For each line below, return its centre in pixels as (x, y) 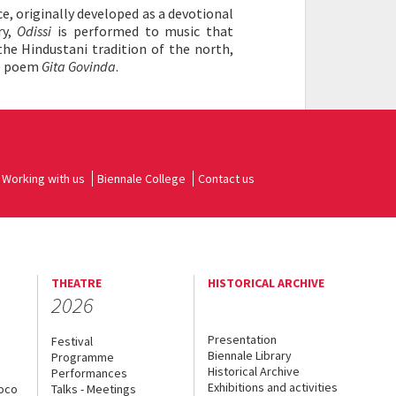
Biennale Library (250, 355)
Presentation (243, 339)
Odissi (34, 31)
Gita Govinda (79, 66)
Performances (89, 373)
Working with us (43, 179)
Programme (82, 357)
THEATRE (76, 283)
